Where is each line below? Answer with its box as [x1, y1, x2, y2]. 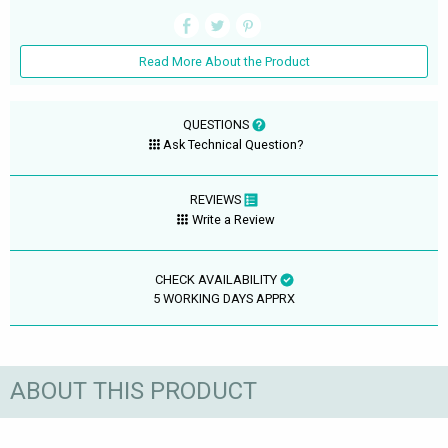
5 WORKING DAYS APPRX [153, 290, 295, 306]
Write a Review [191, 212, 275, 228]
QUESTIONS [182, 116, 252, 132]
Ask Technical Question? [163, 137, 304, 153]
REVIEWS [190, 191, 244, 207]
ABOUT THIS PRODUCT [10, 377, 257, 406]
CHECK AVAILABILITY [154, 271, 280, 287]
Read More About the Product [138, 54, 310, 70]
